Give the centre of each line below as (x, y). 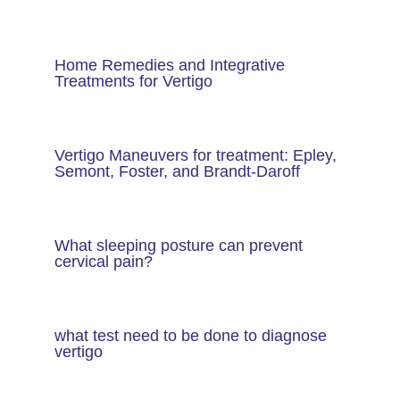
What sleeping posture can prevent (178, 246)
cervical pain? (103, 262)
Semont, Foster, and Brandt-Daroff (177, 171)
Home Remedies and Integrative (169, 65)
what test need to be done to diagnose (190, 336)
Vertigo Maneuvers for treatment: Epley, (195, 155)
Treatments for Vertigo (133, 81)
